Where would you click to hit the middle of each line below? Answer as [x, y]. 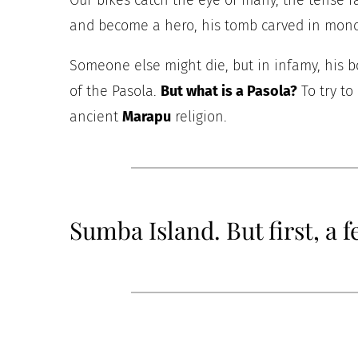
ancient [96, 117]
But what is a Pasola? [229, 91]
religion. [199, 117]
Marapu [147, 117]
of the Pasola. [115, 91]
